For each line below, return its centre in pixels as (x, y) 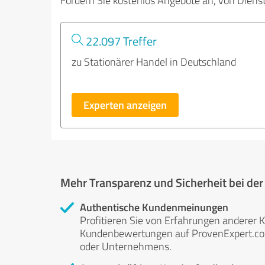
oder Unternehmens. (126, 246)
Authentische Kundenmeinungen (154, 207)
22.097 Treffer (120, 41)
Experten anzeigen (125, 105)
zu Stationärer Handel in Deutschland (154, 62)
